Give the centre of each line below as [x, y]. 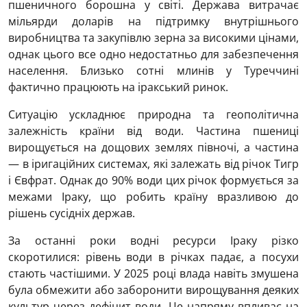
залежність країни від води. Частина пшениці [153, 131]
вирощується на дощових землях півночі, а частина [153, 147]
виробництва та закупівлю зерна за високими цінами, [153, 37]
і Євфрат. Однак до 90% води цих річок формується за [153, 180]
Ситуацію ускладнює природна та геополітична [153, 114]
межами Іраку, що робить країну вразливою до [153, 196]
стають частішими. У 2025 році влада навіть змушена [153, 273]
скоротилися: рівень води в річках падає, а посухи [153, 257]
